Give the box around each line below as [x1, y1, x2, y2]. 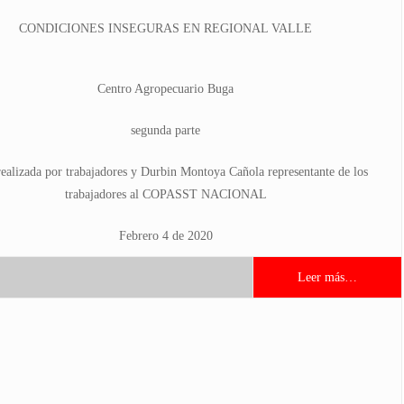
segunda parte [131, 124, 200, 137]
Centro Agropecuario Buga [97, 82, 234, 96]
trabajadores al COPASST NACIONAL [64, 188, 267, 201]
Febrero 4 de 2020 [118, 229, 213, 243]
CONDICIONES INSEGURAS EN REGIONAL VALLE [19, 22, 312, 35]
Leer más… [298, 271, 357, 284]
